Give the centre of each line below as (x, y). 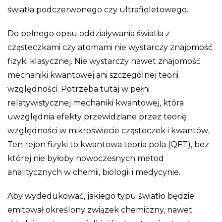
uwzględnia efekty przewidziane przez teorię (97, 116)
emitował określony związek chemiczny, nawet (100, 210)
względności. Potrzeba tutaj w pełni (79, 89)
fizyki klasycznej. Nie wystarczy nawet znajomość (104, 61)
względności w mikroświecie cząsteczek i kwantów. (108, 130)
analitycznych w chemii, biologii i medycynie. (94, 172)
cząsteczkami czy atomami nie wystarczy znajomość (110, 47)
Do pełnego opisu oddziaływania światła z (89, 33)
